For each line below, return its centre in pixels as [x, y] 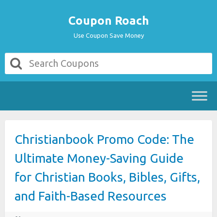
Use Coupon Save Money [108, 35]
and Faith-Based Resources [91, 196]
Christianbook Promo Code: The [104, 139]
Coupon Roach [108, 21]
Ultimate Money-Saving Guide [99, 158]
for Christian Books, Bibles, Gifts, [107, 177]
